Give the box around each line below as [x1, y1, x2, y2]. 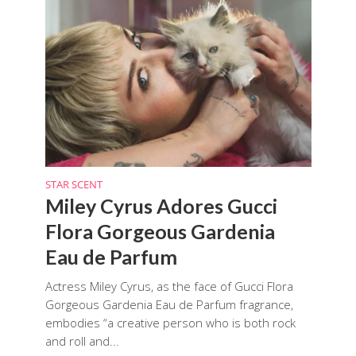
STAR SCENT [44, 177, 103, 192]
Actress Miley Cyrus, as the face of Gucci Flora [44, 277, 293, 294]
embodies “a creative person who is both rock [44, 314, 296, 331]
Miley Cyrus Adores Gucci [44, 193, 277, 218]
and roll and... [44, 332, 119, 349]
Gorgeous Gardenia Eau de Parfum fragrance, [44, 296, 293, 312]
